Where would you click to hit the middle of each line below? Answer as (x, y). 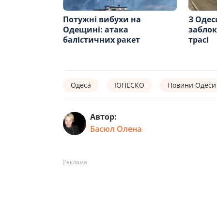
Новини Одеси (192, 85)
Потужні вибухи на (102, 19)
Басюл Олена (116, 129)
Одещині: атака (96, 29)
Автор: (103, 117)
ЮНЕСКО (129, 85)
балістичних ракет (101, 39)
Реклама (75, 162)
